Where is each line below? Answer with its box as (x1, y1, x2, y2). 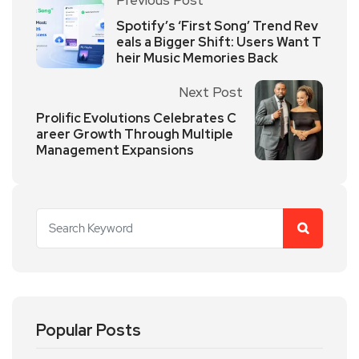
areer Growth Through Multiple (36, 125, 233, 143)
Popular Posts (36, 319, 141, 341)
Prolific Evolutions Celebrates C (36, 109, 236, 127)
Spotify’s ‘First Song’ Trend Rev (116, 17, 318, 34)
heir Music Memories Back (116, 49, 278, 67)
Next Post (179, 83, 243, 101)
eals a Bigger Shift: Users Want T (116, 33, 321, 50)
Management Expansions (36, 141, 194, 159)
